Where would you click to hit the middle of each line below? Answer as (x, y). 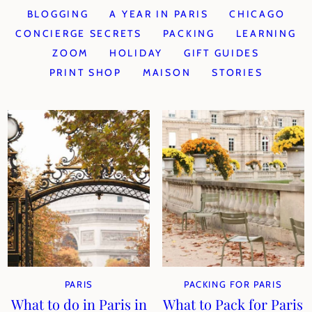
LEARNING (266, 33)
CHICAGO (257, 14)
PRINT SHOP (85, 72)
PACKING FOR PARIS (233, 284)
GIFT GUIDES (222, 53)
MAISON (167, 72)
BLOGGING (58, 14)
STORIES (237, 72)
